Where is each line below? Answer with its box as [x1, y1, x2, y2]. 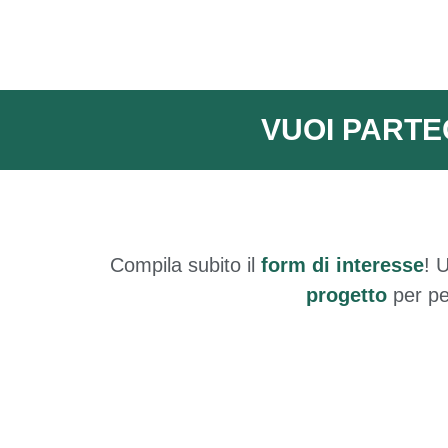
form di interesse [261, 253, 424, 276]
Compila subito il [110, 253, 255, 276]
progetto [306, 283, 387, 306]
